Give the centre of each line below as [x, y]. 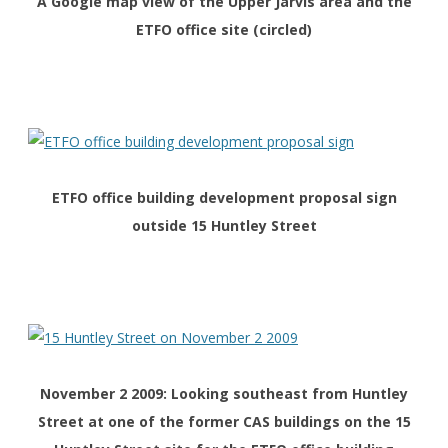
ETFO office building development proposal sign [224, 198]
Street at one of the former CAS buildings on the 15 [224, 422]
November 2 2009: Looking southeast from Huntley [224, 394]
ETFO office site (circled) [224, 30]
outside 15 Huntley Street [224, 226]
